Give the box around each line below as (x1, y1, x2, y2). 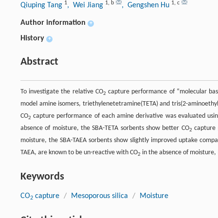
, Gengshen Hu (122, 1, 171, 10)
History (20, 35, 44, 43)
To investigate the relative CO (20, 88, 103, 96)
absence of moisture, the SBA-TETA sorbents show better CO (20, 125, 189, 132)
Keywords (20, 171, 64, 183)
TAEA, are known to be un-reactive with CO (20, 149, 138, 157)
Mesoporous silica (71, 192, 128, 200)
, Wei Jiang (67, 1, 105, 10)
